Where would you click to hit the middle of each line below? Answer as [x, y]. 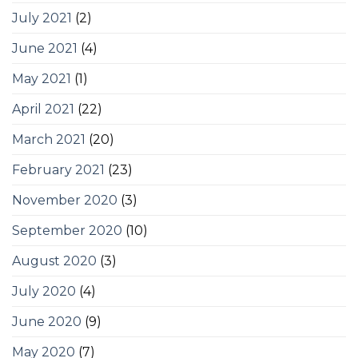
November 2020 [65, 200]
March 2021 [49, 139]
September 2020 [67, 230]
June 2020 [47, 321]
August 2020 [54, 261]
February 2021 [58, 169]
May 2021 [42, 78]
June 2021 [45, 48]
